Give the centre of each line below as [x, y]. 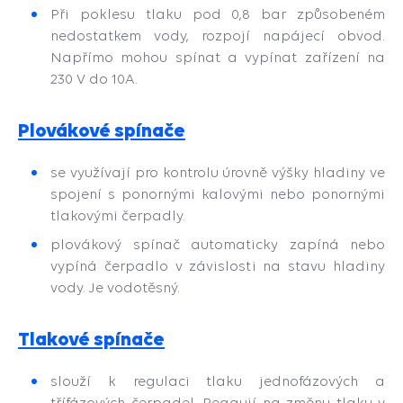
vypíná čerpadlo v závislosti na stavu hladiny [218, 266]
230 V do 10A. [94, 79]
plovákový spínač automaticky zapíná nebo [218, 244]
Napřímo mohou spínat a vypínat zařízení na [218, 57]
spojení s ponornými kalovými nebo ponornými [218, 194]
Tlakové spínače [91, 339]
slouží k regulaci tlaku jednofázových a [218, 381]
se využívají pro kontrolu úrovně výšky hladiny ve [218, 172]
